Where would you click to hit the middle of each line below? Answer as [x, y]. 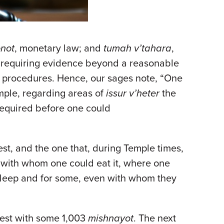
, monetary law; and [59, 48]
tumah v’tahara [137, 48]
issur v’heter [133, 93]
